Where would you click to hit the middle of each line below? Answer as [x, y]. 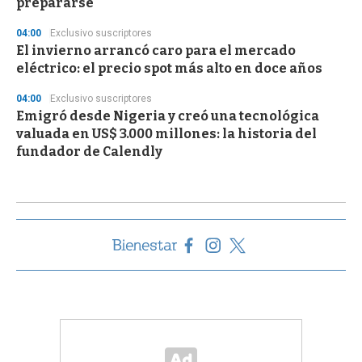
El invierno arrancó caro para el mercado [156, 51]
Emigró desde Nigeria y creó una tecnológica [168, 116]
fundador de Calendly [89, 152]
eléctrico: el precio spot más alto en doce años [169, 69]
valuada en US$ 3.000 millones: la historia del [166, 134]
